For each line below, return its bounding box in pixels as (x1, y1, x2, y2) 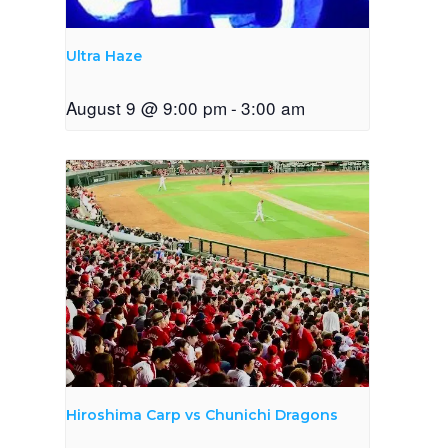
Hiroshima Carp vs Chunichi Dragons (66, 406, 339, 425)
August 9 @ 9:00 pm (66, 95, 228, 121)
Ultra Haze (66, 47, 143, 66)
